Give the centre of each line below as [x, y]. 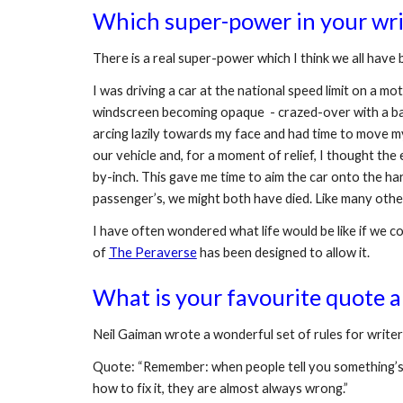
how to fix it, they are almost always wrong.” [220, 388]
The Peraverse [152, 252]
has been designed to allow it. [283, 252]
